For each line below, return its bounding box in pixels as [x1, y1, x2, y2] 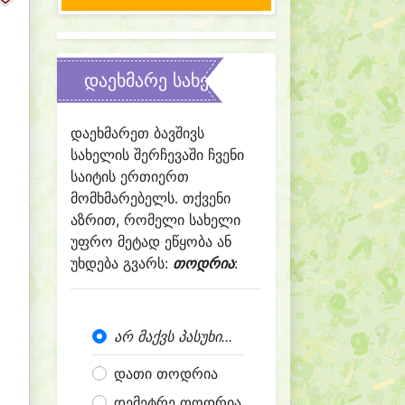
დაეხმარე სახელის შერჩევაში [84, 70, 338, 91]
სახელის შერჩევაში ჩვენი [71, 146, 244, 164]
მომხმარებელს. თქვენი [71, 189, 231, 207]
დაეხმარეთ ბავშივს [71, 124, 204, 142]
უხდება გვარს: [71, 254, 173, 272]
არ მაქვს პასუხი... [114, 327, 232, 345]
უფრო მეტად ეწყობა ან [71, 232, 231, 250]
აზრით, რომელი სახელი [71, 211, 240, 229]
